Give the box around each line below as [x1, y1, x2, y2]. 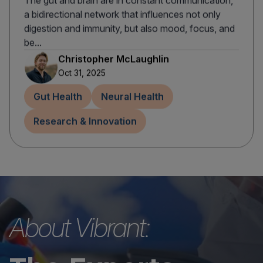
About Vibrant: [9, 211, 149, 244]
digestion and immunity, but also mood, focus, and [24, 22, 235, 35]
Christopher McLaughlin [58, 53, 169, 65]
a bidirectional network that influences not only [24, 8, 221, 21]
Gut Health [33, 90, 82, 103]
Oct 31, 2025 [58, 68, 106, 78]
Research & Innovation [33, 115, 137, 127]
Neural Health [101, 90, 164, 103]
